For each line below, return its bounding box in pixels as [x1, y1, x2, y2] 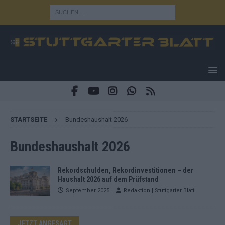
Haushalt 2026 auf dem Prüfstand [58, 175, 159, 183]
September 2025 [66, 187, 109, 194]
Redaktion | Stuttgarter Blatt [124, 187, 194, 194]
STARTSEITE [10, 115, 47, 123]
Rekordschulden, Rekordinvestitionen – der [58, 166, 193, 174]
